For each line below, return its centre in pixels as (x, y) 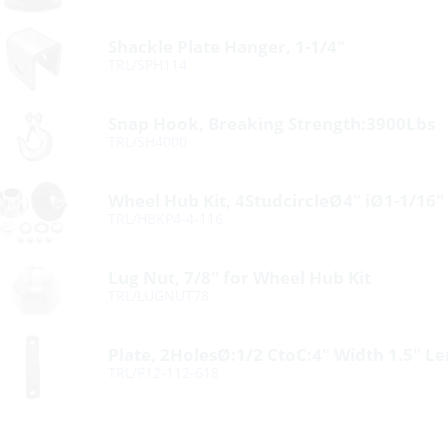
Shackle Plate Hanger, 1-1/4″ (227, 46)
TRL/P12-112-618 (164, 372)
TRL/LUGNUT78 (159, 295)
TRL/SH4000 (148, 141)
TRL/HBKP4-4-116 (166, 218)
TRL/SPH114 (148, 64)
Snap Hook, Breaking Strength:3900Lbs (272, 123)
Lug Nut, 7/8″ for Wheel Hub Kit (240, 277)
